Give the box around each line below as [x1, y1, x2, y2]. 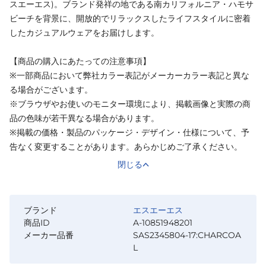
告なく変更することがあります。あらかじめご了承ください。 [9, 141, 242, 153]
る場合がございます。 [9, 84, 93, 96]
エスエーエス [133, 205, 183, 216]
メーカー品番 [24, 230, 74, 241]
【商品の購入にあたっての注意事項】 [9, 56, 151, 67]
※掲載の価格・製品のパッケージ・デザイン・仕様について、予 [9, 127, 249, 138]
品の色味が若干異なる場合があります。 [9, 113, 159, 124]
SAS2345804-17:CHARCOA [133, 230, 241, 241]
